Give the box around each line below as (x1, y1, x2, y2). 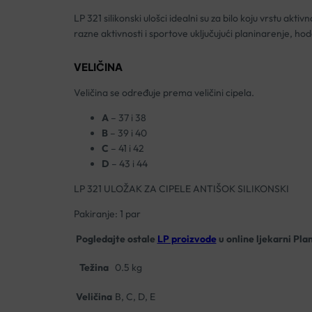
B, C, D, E (114, 290, 155, 303)
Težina (79, 260, 109, 274)
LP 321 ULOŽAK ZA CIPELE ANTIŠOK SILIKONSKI (73, 182, 289, 195)
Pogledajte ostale (73, 232, 157, 245)
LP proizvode (157, 232, 217, 245)
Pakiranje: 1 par (73, 207, 141, 220)
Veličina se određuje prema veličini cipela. (73, 86, 254, 99)
